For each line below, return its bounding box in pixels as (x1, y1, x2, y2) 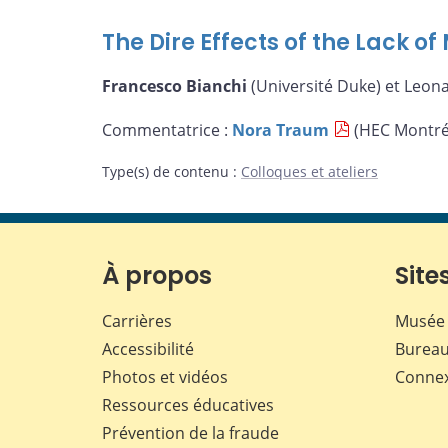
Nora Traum (232, 118, 329, 141)
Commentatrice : (102, 118, 232, 141)
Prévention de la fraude (102, 422, 279, 445)
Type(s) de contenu (102, 162, 233, 182)
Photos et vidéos (102, 366, 228, 389)
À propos (102, 259, 212, 293)
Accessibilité (102, 338, 194, 361)
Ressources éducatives (102, 394, 274, 417)
